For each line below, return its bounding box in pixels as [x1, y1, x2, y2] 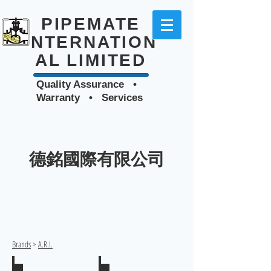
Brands [12, 238, 31, 250]
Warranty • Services [36, 92, 143, 103]
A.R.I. [38, 238, 53, 250]
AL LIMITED [34, 51, 146, 70]
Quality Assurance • [36, 79, 143, 90]
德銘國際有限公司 [29, 150, 165, 169]
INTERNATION [24, 33, 157, 51]
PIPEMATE [41, 15, 141, 33]
